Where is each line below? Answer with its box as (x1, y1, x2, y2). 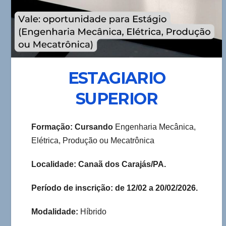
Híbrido (80, 207, 106, 216)
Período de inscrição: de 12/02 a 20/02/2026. (31, 184, 198, 193)
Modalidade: (31, 207, 80, 216)
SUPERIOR (75, 88, 158, 108)
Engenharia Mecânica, (115, 123, 196, 132)
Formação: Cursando (31, 123, 115, 132)
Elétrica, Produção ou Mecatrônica (31, 136, 154, 145)
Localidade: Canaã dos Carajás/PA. (31, 160, 166, 169)
